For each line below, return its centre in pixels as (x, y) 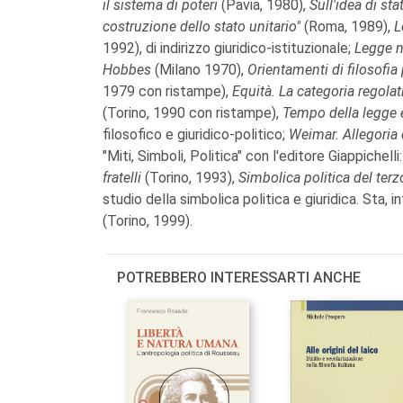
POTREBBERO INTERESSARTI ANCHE (239, 278)
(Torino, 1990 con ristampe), (193, 113)
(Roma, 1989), (349, 27)
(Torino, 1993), (192, 178)
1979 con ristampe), (167, 92)
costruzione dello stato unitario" (203, 27)
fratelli (124, 178)
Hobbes (129, 70)
